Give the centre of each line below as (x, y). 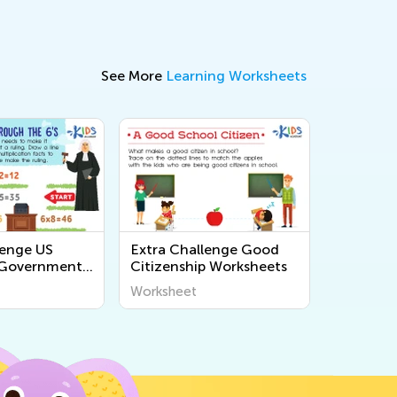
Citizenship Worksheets (209, 266)
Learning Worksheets (236, 75)
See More (133, 75)
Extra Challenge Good (205, 249)
